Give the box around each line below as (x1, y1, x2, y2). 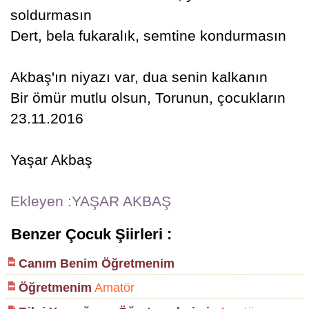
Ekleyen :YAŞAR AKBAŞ (10, 193, 171, 209)
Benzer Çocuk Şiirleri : (10, 226, 172, 243)
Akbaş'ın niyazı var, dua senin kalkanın (10, 69, 268, 85)
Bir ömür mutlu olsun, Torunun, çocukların (10, 90, 286, 106)
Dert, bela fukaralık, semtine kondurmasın (10, 28, 286, 43)
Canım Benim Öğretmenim (18, 257, 175, 270)
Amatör (91, 281, 134, 295)
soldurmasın (10, 7, 92, 23)
